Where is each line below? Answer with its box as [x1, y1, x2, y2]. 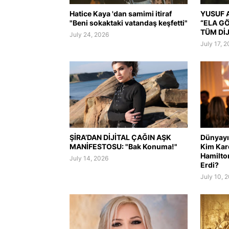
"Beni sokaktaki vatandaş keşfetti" [69, 18, 188, 27]
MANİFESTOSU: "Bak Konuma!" [69, 142, 177, 151]
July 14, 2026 [69, 154, 108, 162]
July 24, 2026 [69, 30, 109, 38]
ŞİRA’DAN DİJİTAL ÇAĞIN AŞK [69, 132, 171, 142]
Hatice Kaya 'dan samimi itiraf [69, 9, 172, 18]
